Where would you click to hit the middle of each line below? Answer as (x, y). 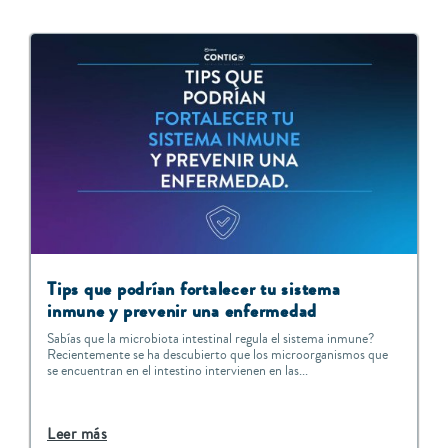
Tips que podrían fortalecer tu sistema (194, 289)
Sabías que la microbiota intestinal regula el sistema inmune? (210, 339)
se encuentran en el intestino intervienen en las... (177, 371)
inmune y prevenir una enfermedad (182, 311)
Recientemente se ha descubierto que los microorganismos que (217, 355)
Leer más (77, 434)
